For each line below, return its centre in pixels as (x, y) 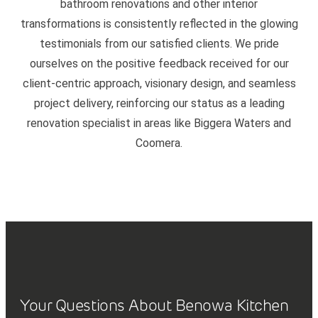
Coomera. (159, 143)
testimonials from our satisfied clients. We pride (159, 44)
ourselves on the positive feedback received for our (159, 64)
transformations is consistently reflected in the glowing (159, 24)
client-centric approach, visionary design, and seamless (159, 84)
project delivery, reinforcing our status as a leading (159, 104)
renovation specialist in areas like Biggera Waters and (159, 124)
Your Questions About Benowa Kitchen (154, 306)
